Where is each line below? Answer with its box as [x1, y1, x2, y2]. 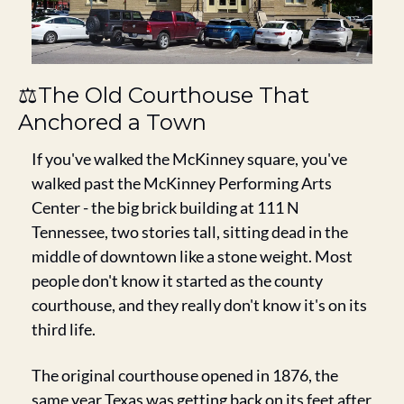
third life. [32, 318, 96, 339]
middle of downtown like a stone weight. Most [32, 245, 353, 266]
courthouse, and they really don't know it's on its [32, 294, 367, 315]
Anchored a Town [18, 108, 207, 135]
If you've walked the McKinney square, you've [32, 148, 347, 169]
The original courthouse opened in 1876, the [32, 364, 338, 385]
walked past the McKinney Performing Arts [32, 172, 332, 193]
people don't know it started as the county [32, 270, 323, 290]
